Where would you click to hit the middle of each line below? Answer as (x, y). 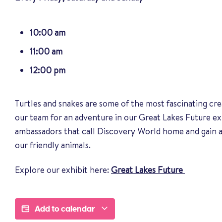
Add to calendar (66, 209)
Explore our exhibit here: (63, 170)
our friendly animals (52, 145)
